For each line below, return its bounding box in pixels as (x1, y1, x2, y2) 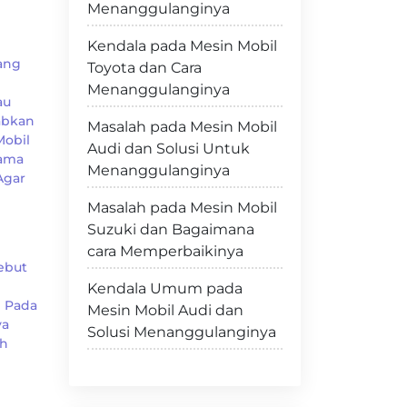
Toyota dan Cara (87, 59, 202, 76)
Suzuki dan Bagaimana (87, 221, 254, 238)
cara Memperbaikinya (87, 243, 243, 260)
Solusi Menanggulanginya (87, 323, 276, 341)
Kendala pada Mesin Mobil (87, 37, 277, 55)
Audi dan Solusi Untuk (87, 140, 250, 157)
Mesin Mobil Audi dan (87, 302, 243, 319)
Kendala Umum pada (87, 280, 243, 297)
